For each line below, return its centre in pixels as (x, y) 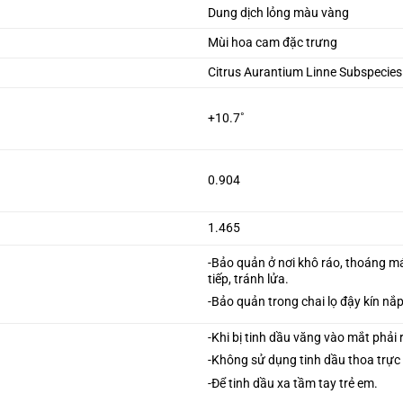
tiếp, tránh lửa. (249, 280)
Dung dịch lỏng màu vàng (279, 13)
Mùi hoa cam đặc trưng (273, 43)
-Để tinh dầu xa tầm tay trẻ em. (293, 383)
